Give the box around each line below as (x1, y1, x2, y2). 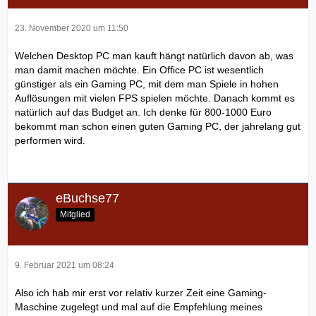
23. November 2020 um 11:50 (15, 23, 128, 33)
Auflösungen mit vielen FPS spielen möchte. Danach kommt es (15, 92, 295, 104)
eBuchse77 (56, 190, 119, 205)
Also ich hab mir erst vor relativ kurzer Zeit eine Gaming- (15, 286, 267, 298)
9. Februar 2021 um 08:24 (15, 260, 114, 270)
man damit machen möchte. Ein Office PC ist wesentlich (15, 63, 264, 75)
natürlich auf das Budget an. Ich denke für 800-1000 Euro (15, 106, 272, 118)
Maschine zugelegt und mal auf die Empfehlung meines (15, 300, 262, 312)
